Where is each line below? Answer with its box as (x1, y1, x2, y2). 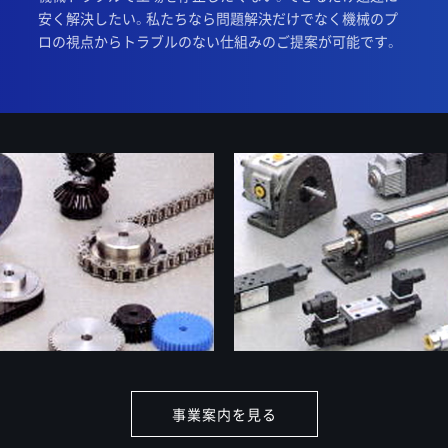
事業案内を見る (171, 404, 277, 425)
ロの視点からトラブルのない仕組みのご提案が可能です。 (38, 31, 398, 52)
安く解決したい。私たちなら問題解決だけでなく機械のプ (38, 8, 398, 29)
